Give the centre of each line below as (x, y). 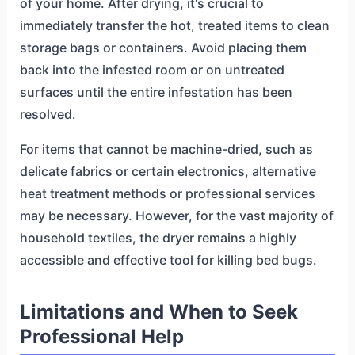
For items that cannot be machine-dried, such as (166, 149)
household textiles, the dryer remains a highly (158, 237)
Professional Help (101, 336)
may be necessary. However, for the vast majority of (176, 215)
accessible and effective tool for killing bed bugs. (168, 260)
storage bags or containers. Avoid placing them (163, 47)
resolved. (48, 114)
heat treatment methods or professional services (167, 193)
